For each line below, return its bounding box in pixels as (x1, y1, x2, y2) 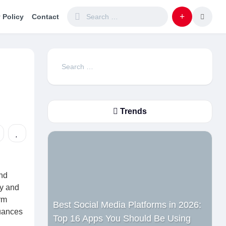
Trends (118, 107, 147, 116)
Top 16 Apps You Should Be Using (53, 213, 191, 223)
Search (60, 59, 83, 67)
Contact (31, 13, 59, 21)
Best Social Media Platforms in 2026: (53, 200, 202, 210)
